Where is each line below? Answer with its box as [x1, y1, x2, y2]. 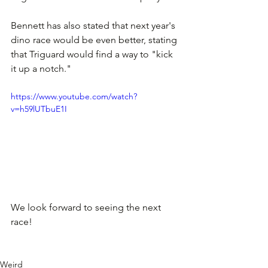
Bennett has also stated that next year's [11, 19, 178, 31]
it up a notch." [11, 62, 74, 74]
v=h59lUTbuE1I [11, 103, 67, 114]
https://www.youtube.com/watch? [11, 90, 137, 102]
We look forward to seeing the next [11, 201, 163, 213]
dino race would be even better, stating [11, 33, 179, 45]
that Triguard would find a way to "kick [11, 48, 175, 60]
